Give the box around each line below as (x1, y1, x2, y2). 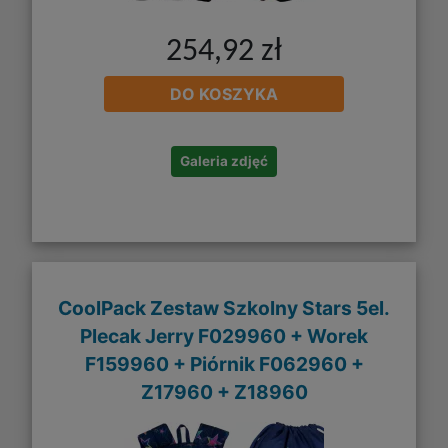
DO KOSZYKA (170, 83, 278, 104)
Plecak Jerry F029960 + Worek (80, 324, 368, 349)
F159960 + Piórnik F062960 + (84, 352, 364, 377)
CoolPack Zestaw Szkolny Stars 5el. (58, 296, 390, 321)
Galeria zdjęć (180, 152, 268, 169)
